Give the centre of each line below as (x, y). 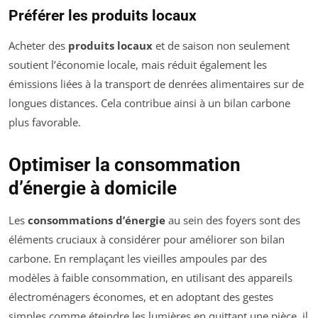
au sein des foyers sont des (233, 220)
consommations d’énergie (97, 220)
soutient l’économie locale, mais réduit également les (138, 65)
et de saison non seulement (221, 46)
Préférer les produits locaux (103, 16)
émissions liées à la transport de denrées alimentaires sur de (156, 84)
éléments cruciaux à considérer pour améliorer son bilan (147, 240)
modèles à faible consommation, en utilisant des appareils (150, 278)
